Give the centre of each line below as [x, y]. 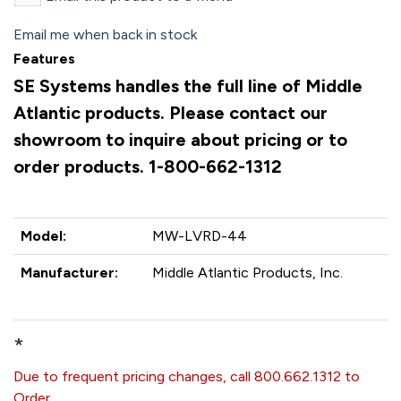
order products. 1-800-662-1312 [148, 166]
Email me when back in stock [105, 34]
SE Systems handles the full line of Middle [188, 86]
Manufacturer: [69, 273]
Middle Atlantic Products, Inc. [247, 273]
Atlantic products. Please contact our [171, 113]
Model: [43, 236]
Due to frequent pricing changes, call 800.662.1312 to [187, 376]
